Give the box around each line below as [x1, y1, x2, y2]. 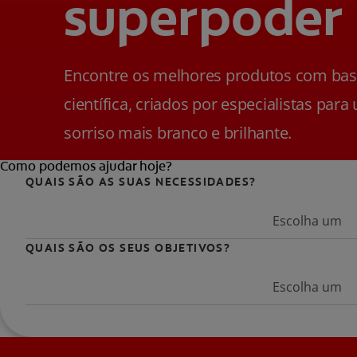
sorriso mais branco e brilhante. [64, 122, 292, 143]
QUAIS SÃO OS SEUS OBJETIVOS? [25, 241, 231, 255]
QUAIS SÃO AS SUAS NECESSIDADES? [25, 175, 257, 189]
